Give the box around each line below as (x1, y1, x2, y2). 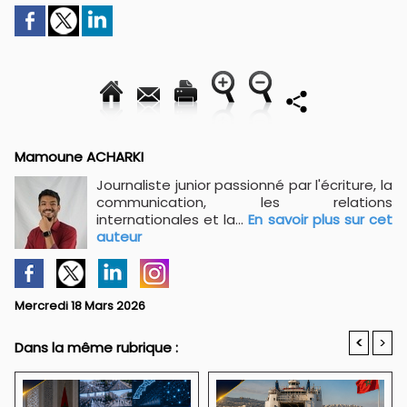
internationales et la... (96, 210, 249, 229)
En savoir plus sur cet (248, 210, 393, 229)
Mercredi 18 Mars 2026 (15, 297, 145, 314)
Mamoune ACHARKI (15, 147, 144, 166)
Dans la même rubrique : (15, 338, 178, 357)
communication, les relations (96, 193, 392, 212)
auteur (96, 227, 142, 246)
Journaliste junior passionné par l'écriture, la (96, 175, 392, 194)
